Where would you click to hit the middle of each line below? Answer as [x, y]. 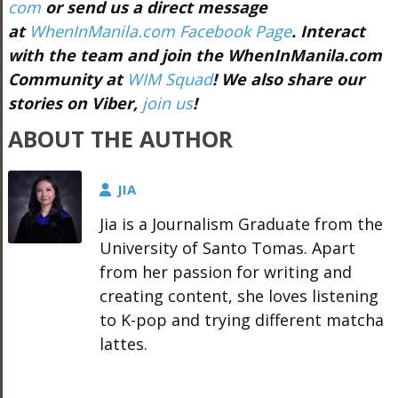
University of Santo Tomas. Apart [227, 247]
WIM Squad [169, 79]
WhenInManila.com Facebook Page [160, 31]
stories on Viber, [75, 103]
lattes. [123, 343]
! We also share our [288, 79]
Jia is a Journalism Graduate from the [241, 223]
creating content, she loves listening [239, 295]
